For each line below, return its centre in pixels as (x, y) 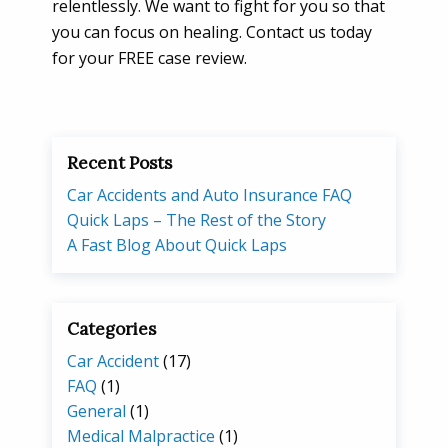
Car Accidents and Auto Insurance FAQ (209, 194)
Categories (111, 328)
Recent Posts (119, 162)
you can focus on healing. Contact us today (212, 31)
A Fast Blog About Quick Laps (177, 244)
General (96, 410)
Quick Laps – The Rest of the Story (196, 219)
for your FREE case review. (149, 57)
